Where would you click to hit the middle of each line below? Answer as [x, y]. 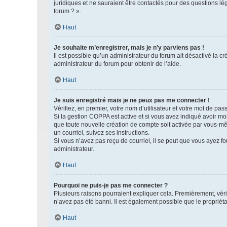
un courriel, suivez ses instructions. [102, 133]
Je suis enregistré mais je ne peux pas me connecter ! [132, 100]
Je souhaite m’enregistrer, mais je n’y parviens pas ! [129, 48]
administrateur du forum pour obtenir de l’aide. [117, 64]
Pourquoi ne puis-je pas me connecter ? [111, 185]
